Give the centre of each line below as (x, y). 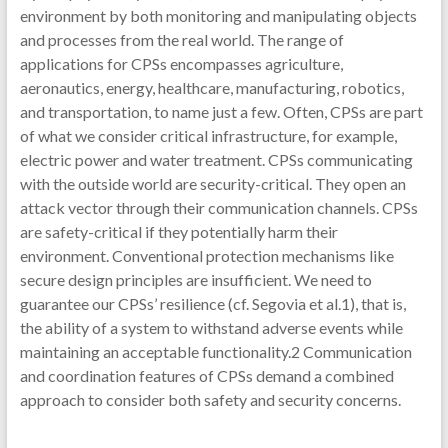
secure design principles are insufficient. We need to (195, 279)
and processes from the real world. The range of (181, 39)
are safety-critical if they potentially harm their (178, 231)
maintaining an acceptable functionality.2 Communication (215, 351)
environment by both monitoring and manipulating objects (218, 15)
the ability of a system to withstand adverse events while (211, 327)
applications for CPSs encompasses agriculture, (181, 63)
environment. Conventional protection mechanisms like (206, 255)
